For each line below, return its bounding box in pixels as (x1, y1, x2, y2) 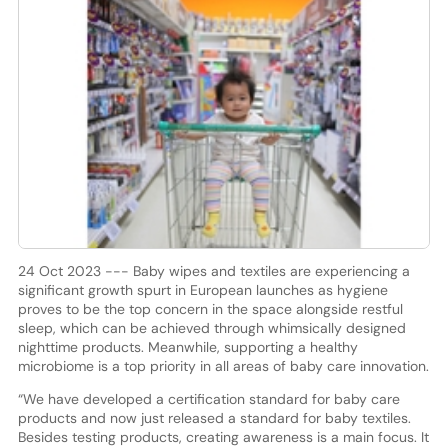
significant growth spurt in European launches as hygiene (17, 280, 388, 299)
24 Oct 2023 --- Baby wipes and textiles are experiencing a (17, 261, 410, 280)
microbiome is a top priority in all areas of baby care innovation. (17, 356, 429, 375)
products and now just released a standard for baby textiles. (17, 408, 411, 427)
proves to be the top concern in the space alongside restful (17, 299, 403, 318)
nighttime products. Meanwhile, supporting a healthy (17, 337, 358, 356)
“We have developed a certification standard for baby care (17, 389, 400, 408)
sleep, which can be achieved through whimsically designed (17, 318, 406, 337)
